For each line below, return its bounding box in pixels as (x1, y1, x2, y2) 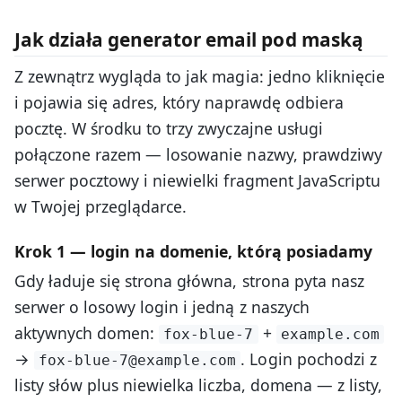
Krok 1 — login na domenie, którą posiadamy (14, 240, 372, 263)
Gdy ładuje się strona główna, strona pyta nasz (14, 270, 364, 293)
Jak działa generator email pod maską (14, 26, 363, 52)
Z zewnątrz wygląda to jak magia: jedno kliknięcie (14, 66, 385, 87)
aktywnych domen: (14, 322, 160, 345)
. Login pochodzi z (240, 348, 377, 371)
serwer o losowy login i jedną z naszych (14, 296, 310, 319)
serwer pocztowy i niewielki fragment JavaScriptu (14, 170, 380, 191)
